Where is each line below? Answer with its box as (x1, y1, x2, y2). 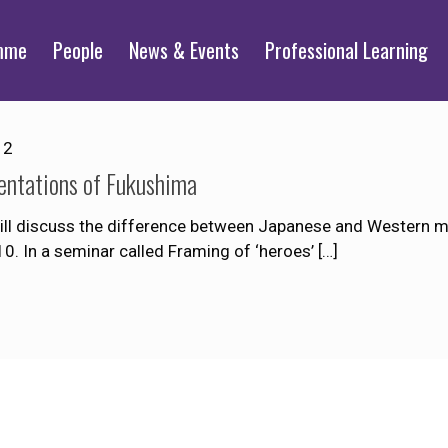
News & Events (129, 35, 239, 65)
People (53, 35, 103, 65)
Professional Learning (265, 35, 428, 65)
